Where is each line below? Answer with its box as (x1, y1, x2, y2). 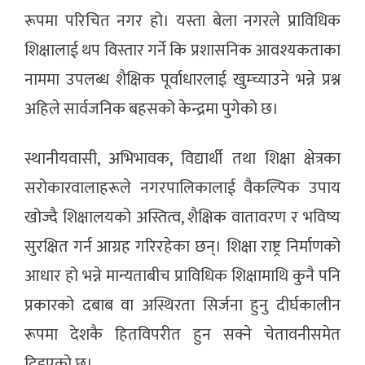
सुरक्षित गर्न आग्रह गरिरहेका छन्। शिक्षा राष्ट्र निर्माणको (24, 233, 341, 262)
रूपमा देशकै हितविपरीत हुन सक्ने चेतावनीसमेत (24, 321, 341, 350)
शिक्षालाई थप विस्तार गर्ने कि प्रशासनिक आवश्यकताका (24, 37, 341, 65)
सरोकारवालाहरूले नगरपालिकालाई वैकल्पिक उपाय (24, 174, 341, 203)
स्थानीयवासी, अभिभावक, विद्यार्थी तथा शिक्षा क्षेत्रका (24, 145, 341, 174)
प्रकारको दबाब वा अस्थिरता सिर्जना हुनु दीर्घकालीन (24, 292, 341, 320)
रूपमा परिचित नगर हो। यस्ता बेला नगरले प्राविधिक (24, 7, 341, 36)
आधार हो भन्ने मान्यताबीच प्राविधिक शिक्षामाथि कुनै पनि (24, 262, 341, 291)
